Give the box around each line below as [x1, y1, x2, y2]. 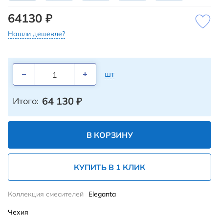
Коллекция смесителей [8, 190, 84, 198]
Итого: [13, 95, 39, 107]
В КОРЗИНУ [86, 130, 133, 140]
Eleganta [88, 190, 116, 198]
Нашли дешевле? [8, 29, 65, 38]
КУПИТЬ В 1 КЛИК [74, 162, 145, 172]
